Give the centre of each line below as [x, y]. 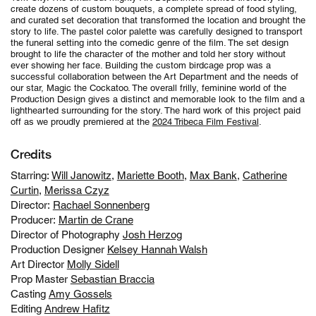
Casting [29, 294]
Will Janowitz [81, 176]
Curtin [24, 190]
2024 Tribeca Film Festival [205, 122]
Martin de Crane [96, 220]
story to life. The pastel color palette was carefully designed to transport [156, 32]
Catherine [265, 176]
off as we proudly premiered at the [81, 122]
